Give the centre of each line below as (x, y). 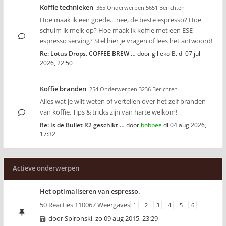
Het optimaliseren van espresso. (90, 191)
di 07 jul (189, 54)
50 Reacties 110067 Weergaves (85, 205)
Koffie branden (63, 89)
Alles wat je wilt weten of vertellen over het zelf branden (123, 101)
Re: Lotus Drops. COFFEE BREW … (88, 54)
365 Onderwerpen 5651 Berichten (140, 7)
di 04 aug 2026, (185, 125)
